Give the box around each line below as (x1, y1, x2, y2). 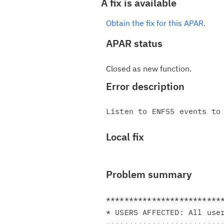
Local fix (106, 130, 144, 143)
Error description (106, 79, 184, 93)
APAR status (106, 36, 162, 50)
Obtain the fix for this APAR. (106, 18, 205, 28)
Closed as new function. (106, 63, 191, 73)
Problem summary (106, 167, 191, 181)
